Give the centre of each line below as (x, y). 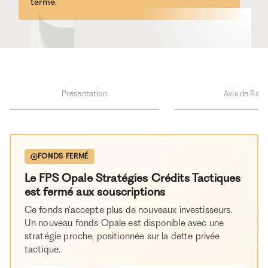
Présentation (84, 94)
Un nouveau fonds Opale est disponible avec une (124, 223)
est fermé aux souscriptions (95, 191)
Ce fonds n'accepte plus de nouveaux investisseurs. (128, 209)
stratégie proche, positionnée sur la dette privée (122, 236)
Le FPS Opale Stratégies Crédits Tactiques (133, 178)
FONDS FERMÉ (63, 156)
